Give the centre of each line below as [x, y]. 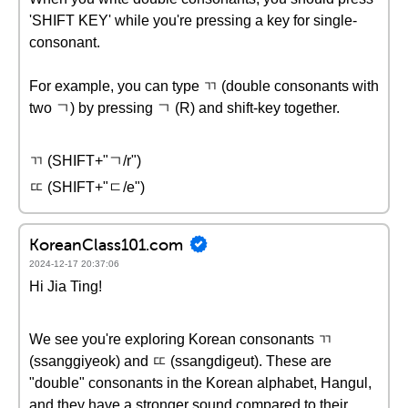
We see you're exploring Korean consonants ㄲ [181, 339]
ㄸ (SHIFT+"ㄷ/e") [87, 187]
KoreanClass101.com [106, 244]
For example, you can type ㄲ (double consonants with [204, 86]
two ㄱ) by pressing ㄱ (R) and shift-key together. [184, 108]
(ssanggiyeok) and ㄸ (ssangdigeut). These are [180, 361]
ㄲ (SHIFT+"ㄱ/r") [85, 161]
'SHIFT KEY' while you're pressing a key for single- [193, 20]
